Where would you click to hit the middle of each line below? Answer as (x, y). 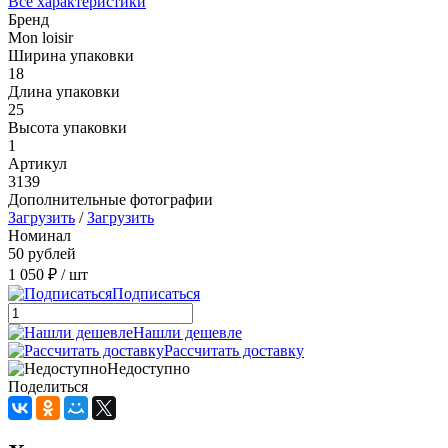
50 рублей (42, 253)
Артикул (37, 163)
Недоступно (148, 368)
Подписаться (156, 293)
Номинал (39, 235)
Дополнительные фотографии (110, 199)
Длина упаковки (64, 91)
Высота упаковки (67, 127)
